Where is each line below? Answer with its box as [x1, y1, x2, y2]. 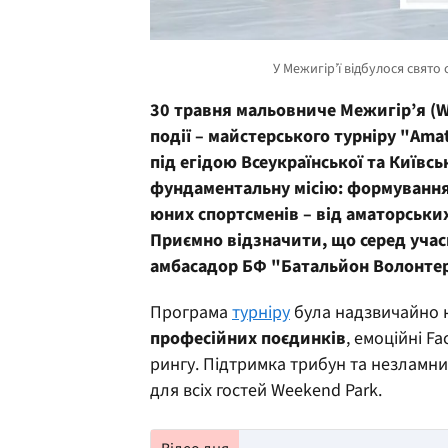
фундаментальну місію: [150, 175, 347, 201]
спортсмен [198, 201, 284, 227]
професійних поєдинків [150, 325, 346, 351]
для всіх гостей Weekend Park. [150, 377, 382, 403]
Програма [150, 299, 232, 325]
